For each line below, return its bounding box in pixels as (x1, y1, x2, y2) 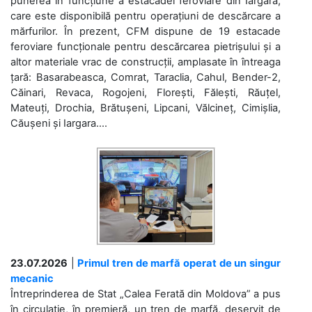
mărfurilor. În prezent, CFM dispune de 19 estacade (10, 25, 281, 38)
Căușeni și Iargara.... (10, 117, 107, 130)
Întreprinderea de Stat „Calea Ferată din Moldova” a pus (10, 288, 281, 300)
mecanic (10, 272, 54, 285)
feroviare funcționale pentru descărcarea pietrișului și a (10, 40, 281, 53)
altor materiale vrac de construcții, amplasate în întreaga (10, 56, 281, 68)
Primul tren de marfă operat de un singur (77, 257, 281, 270)
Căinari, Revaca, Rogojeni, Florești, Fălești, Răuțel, (10, 86, 281, 99)
